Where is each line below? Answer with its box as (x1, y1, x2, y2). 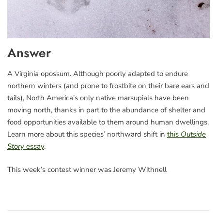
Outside (181, 129, 206, 139)
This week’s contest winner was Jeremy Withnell (7, 164, 167, 174)
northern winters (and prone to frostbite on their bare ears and (7, 81, 209, 91)
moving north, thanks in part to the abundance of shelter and (7, 105, 205, 115)
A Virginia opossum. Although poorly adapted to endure (7, 69, 188, 79)
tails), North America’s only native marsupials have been (7, 93, 189, 103)
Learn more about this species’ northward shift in (7, 129, 167, 139)
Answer (7, 44, 51, 62)
